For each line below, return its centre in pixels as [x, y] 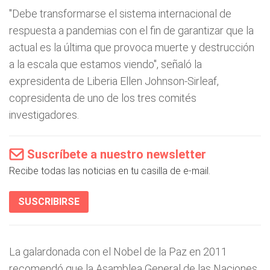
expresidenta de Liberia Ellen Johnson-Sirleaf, [114, 81]
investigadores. [44, 115]
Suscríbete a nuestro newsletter [117, 154]
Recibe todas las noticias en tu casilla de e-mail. [110, 171]
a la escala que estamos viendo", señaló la [105, 64]
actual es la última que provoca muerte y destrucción [132, 47]
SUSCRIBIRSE [49, 202]
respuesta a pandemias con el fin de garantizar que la [131, 30]
